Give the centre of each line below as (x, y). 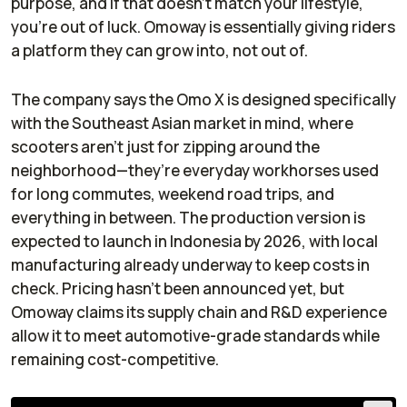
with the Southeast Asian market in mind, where (182, 123)
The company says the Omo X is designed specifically (203, 99)
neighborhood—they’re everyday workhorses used (195, 170)
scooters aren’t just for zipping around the (165, 146)
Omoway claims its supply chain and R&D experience (199, 312)
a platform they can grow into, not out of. (159, 50)
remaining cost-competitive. (115, 359)
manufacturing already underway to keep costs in (190, 264)
